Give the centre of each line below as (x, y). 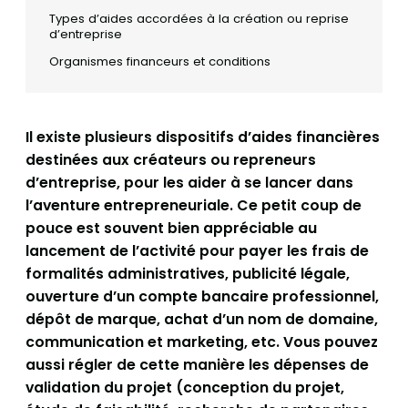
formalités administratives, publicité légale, (188, 274)
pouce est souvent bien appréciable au (171, 229)
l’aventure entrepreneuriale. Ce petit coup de (194, 206)
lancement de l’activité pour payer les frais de (197, 251)
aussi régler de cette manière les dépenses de (197, 365)
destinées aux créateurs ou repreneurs (171, 160)
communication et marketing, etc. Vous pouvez (202, 342)
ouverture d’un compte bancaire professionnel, (202, 297)
